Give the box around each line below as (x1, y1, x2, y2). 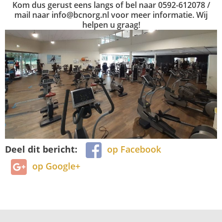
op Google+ (32, 160, 80, 172)
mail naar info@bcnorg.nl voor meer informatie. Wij (14, 9, 208, 20)
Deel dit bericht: (5, 143, 80, 156)
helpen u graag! (82, 19, 140, 30)
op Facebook (107, 143, 161, 156)
